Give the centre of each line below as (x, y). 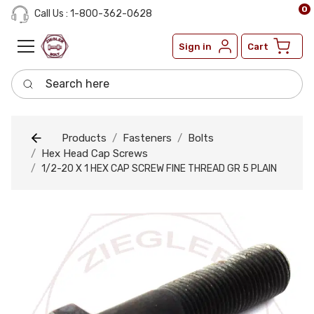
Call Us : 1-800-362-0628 (92, 14)
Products (84, 138)
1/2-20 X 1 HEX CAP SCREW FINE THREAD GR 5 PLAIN (159, 169)
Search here (42, 77)
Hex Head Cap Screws (95, 154)
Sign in (195, 46)
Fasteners (147, 138)
